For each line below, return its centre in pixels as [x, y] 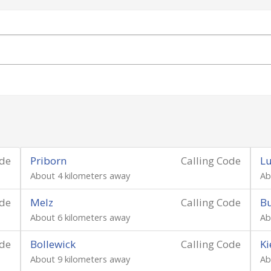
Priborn [48, 161]
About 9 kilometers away [80, 259]
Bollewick [53, 244]
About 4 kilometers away [80, 176]
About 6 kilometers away [80, 217]
